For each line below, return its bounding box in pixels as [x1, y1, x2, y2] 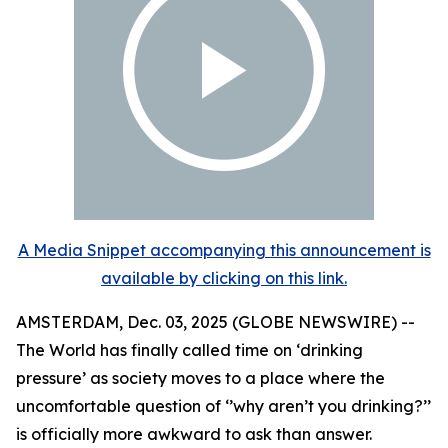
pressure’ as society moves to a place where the [16, 367, 385, 388]
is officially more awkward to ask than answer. [16, 423, 372, 444]
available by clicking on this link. [101, 267, 347, 288]
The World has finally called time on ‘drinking [16, 339, 363, 360]
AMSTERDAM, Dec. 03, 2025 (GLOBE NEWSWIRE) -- [16, 311, 415, 332]
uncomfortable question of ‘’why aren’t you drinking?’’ [16, 395, 431, 416]
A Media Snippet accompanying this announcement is [17, 239, 431, 260]
